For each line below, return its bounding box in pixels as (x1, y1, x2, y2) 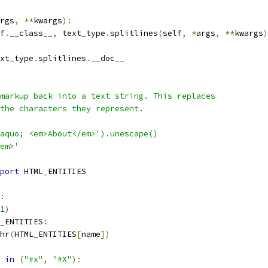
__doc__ (91, 53, 124, 63)
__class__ (10, 28, 53, 38)
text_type (57, 28, 105, 38)
